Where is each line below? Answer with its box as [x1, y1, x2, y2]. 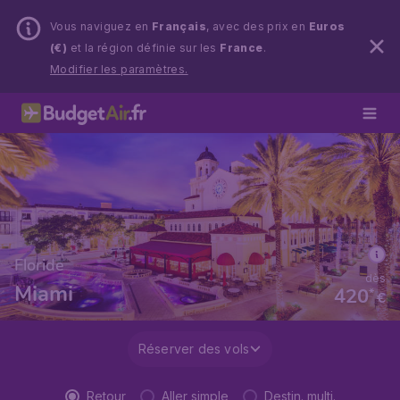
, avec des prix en [206, 20, 309, 33]
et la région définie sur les [67, 41, 221, 54]
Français [151, 20, 207, 33]
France [220, 41, 263, 54]
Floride [14, 254, 64, 276]
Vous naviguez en [50, 20, 152, 33]
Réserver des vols [137, 341, 250, 356]
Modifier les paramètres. [50, 62, 188, 76]
